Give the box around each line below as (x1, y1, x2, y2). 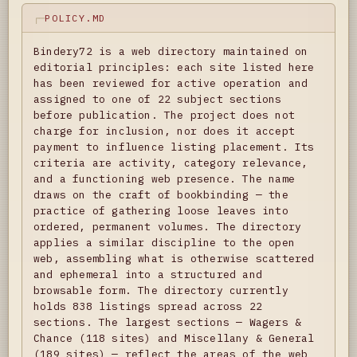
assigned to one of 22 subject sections (33, 92, 282, 106)
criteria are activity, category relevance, (33, 156, 308, 170)
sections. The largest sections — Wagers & (33, 316, 302, 329)
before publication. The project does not (33, 108, 296, 122)
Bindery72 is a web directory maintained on (33, 45, 308, 58)
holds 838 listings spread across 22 (33, 300, 262, 313)
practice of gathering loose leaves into (33, 204, 288, 218)
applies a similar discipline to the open (33, 236, 296, 249)
